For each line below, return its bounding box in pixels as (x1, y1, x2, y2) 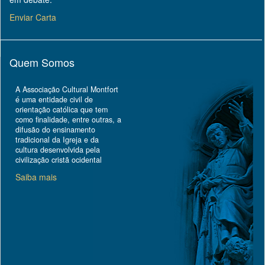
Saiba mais (15, 171, 57, 183)
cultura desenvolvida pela (15, 144, 101, 155)
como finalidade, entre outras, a (15, 114, 122, 125)
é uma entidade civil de (15, 94, 93, 105)
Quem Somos (9, 54, 75, 70)
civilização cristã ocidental (15, 154, 102, 165)
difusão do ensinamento (15, 124, 96, 135)
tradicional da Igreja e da (15, 134, 99, 145)
